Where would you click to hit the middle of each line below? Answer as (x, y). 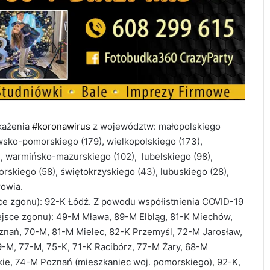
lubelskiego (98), (177, 156)
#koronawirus (61, 126)
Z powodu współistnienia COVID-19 (168, 202)
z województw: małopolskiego (155, 126)
